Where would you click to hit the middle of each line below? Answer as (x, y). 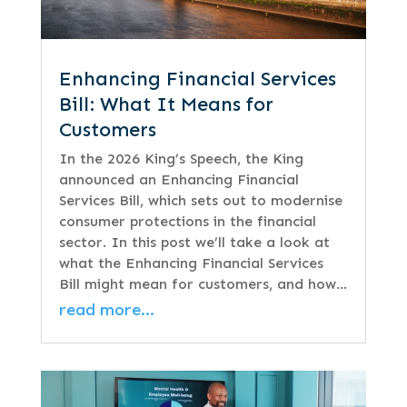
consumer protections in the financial (187, 222)
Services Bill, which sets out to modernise (200, 201)
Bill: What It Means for (166, 104)
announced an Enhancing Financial (179, 180)
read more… (106, 310)
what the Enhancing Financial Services (191, 263)
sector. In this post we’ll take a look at (194, 243)
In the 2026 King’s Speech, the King (181, 159)
